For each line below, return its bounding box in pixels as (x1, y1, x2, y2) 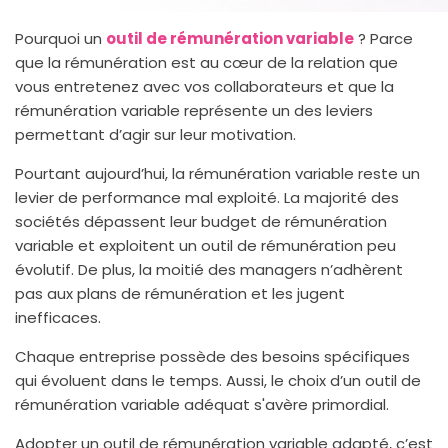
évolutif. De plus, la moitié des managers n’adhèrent (15, 259, 403, 280)
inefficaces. (15, 307, 101, 328)
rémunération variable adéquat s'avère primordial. (15, 394, 389, 415)
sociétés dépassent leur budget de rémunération (15, 211, 387, 232)
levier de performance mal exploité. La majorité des (15, 187, 399, 208)
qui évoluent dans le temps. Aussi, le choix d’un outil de (15, 370, 421, 391)
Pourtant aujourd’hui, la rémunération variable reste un (15, 163, 420, 184)
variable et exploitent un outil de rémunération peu (15, 235, 396, 256)
